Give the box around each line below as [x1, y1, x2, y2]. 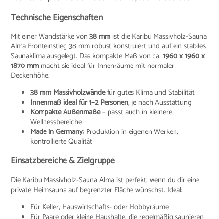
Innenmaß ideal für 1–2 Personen [30, 96, 129, 109]
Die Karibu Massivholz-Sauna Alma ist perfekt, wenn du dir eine [11, 174, 200, 186]
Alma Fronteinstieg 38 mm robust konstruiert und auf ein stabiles [11, 40, 206, 53]
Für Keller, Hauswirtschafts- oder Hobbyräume [30, 200, 169, 213]
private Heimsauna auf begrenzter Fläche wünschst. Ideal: [11, 183, 183, 196]
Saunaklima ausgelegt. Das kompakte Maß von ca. [11, 50, 163, 63]
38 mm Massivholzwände [30, 87, 106, 99]
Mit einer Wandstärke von [11, 30, 90, 43]
